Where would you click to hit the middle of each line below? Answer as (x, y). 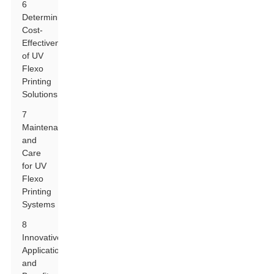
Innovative (42, 237)
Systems (39, 204)
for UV (35, 166)
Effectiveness (48, 43)
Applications (46, 250)
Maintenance (47, 127)
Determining (46, 17)
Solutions (40, 94)
